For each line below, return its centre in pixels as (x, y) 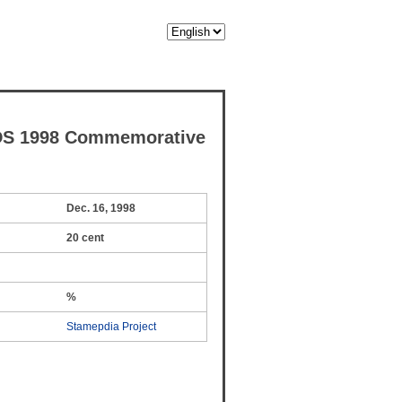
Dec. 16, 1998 (101, 208)
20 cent (85, 238)
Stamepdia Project (111, 327)
